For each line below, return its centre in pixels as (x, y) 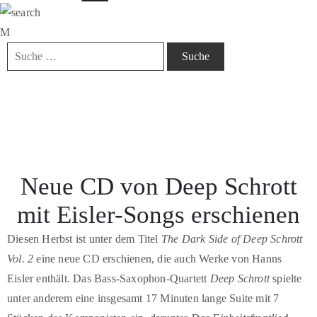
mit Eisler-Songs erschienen (158, 214)
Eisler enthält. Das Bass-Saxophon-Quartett (109, 278)
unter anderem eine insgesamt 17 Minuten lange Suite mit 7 (143, 298)
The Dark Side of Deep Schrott (232, 238)
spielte (286, 278)
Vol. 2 (21, 258)
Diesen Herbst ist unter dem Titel (84, 238)
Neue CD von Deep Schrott (158, 186)
